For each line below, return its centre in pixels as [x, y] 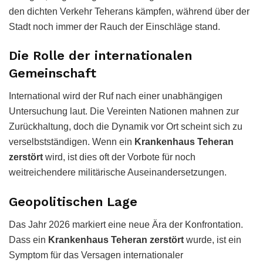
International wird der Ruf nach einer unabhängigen [116, 96]
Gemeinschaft [53, 73]
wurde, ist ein [213, 240]
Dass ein [28, 240]
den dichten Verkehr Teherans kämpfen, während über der [129, 11]
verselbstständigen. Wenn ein [72, 142]
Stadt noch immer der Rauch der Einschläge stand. [114, 26]
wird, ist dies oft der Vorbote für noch [119, 157]
